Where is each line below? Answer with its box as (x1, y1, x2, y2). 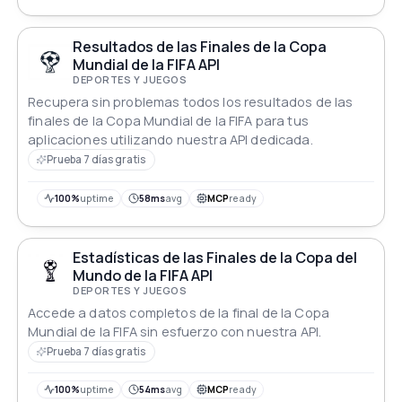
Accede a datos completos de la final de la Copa (28, 303, 329, 321)
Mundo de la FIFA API (73, 265, 214, 285)
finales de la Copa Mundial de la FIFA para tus (28, 112, 309, 130)
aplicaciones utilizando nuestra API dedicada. (28, 131, 313, 149)
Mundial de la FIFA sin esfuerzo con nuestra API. (28, 322, 322, 340)
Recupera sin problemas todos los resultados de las (28, 93, 354, 111)
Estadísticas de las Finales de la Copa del (73, 247, 358, 267)
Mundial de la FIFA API (73, 55, 221, 75)
